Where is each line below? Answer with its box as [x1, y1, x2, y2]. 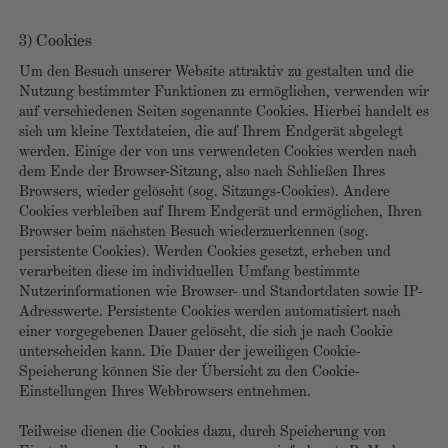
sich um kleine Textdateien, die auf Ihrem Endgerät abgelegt [19, 125, 403, 140]
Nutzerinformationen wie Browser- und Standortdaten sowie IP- [19, 285, 423, 300]
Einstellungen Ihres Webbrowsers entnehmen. [19, 385, 311, 400]
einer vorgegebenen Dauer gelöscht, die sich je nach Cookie [19, 325, 393, 340]
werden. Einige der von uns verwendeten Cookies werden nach [19, 145, 417, 160]
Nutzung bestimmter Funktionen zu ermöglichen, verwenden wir [19, 85, 429, 100]
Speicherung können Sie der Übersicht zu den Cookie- [19, 365, 360, 380]
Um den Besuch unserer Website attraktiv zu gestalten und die [19, 65, 414, 80]
